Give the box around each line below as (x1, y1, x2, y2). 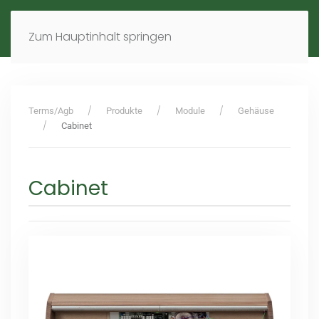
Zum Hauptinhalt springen (28, 28, 172, 45)
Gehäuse (238, 105, 274, 116)
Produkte (106, 105, 142, 116)
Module (175, 105, 205, 116)
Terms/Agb (28, 105, 73, 116)
